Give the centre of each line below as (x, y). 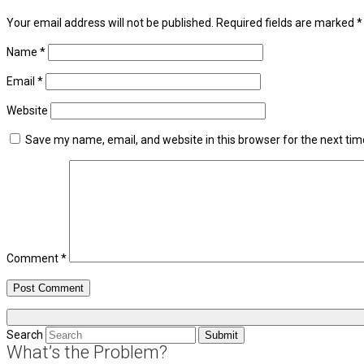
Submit (221, 336)
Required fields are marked (286, 23)
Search (25, 335)
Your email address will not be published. (110, 23)
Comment (34, 259)
